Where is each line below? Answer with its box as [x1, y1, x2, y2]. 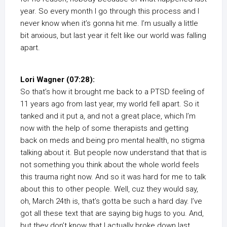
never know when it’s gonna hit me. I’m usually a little [20, 19, 198, 28]
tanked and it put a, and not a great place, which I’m [20, 111, 196, 121]
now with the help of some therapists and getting [20, 124, 188, 133]
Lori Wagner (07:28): [20, 75, 95, 85]
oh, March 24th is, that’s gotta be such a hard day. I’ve [20, 197, 202, 206]
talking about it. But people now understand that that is [20, 148, 207, 158]
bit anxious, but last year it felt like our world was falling [20, 31, 206, 41]
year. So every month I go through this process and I [20, 7, 199, 16]
